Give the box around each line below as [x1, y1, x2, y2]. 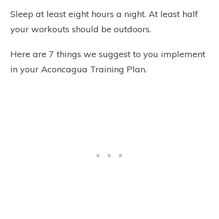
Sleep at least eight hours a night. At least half [10, 8, 198, 20]
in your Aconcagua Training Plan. [10, 63, 147, 75]
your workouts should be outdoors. [10, 23, 151, 35]
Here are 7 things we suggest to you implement [10, 48, 205, 60]
